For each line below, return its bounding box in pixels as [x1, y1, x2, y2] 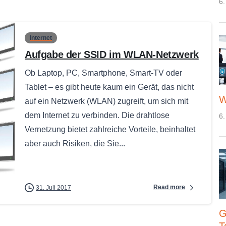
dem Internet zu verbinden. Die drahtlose [25, 110, 169, 120]
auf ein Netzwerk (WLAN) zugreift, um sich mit [25, 96, 188, 105]
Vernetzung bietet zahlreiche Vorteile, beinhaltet [25, 125, 195, 134]
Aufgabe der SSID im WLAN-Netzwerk [25, 48, 199, 60]
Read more [153, 184, 185, 191]
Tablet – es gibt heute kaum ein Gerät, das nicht [25, 82, 194, 91]
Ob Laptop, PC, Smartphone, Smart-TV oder [25, 68, 182, 77]
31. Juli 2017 [36, 184, 71, 191]
